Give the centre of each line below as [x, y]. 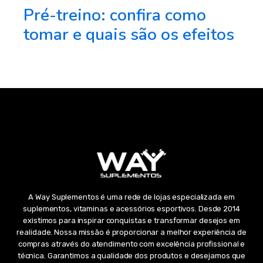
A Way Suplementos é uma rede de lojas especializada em [131, 197]
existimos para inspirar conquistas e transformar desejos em [131, 221]
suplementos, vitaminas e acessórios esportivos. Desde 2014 [131, 209]
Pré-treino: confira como [115, 16]
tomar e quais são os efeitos [129, 35]
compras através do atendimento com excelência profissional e [131, 244]
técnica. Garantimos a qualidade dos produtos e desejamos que [131, 256]
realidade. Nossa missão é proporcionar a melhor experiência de [131, 232]
